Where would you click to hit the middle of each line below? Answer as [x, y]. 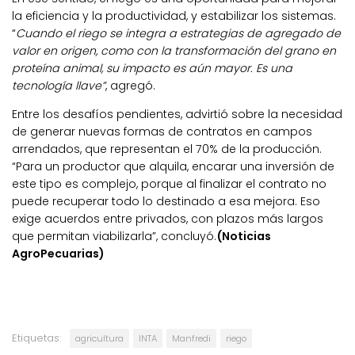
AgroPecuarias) [58, 253]
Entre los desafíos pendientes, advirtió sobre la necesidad [177, 114]
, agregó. [130, 85]
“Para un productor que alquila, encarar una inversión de [173, 166]
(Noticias [244, 236]
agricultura [99, 338]
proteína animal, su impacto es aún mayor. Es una [152, 68]
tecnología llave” [59, 85]
